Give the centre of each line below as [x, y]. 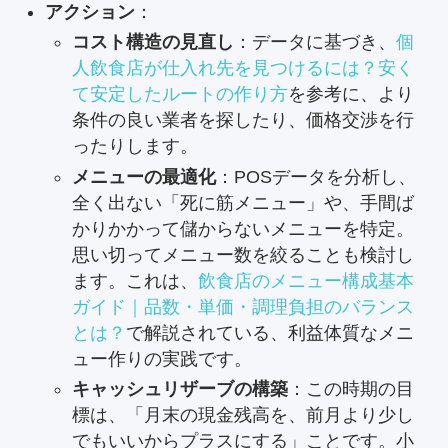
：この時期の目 [350, 389]
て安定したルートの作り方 [179, 94]
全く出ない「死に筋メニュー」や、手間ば [242, 202]
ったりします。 [134, 146]
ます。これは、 [134, 280]
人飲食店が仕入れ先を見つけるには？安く [242, 68]
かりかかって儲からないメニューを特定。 [242, 228]
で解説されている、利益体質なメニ [269, 332]
